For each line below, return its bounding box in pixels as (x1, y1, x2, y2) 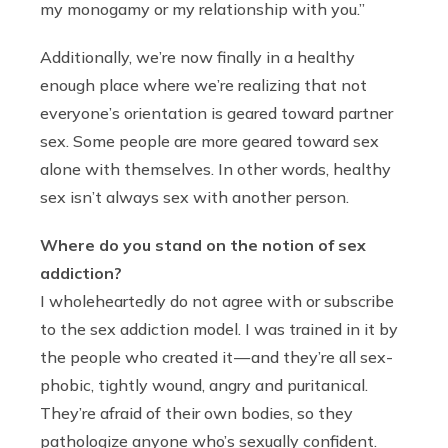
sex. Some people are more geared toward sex (40, 131, 379, 152)
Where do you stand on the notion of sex (40, 235, 366, 256)
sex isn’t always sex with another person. (40, 187, 349, 208)
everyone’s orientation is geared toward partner (40, 103, 393, 124)
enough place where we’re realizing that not (40, 75, 367, 96)
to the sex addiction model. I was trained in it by (40, 319, 398, 340)
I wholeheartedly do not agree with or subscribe (40, 291, 394, 312)
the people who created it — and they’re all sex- (40, 347, 393, 368)
